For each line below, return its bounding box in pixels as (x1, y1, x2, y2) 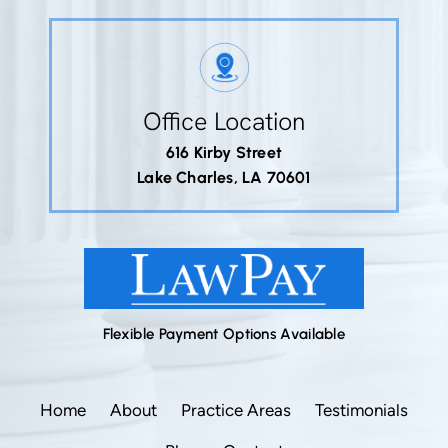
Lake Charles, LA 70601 (137, 168, 311, 188)
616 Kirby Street (165, 143, 283, 163)
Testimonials (315, 399, 408, 420)
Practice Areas (181, 399, 291, 420)
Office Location (143, 105, 305, 139)
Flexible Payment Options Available (102, 324, 346, 343)
